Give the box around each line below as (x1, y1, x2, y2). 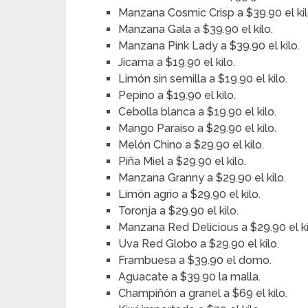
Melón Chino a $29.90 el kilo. (118, 138, 265, 151)
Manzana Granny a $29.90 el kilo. (118, 171, 287, 184)
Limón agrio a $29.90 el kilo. (118, 188, 261, 201)
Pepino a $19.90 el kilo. (118, 89, 236, 102)
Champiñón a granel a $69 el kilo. (118, 287, 288, 300)
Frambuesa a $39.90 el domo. (118, 254, 272, 267)
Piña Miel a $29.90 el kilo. (118, 155, 247, 168)
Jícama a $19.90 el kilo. (118, 56, 236, 69)
